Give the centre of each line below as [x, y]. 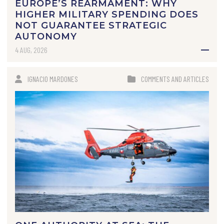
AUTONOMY [46, 36]
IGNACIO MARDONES [52, 78]
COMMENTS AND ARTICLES [175, 78]
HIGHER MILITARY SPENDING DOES [106, 14]
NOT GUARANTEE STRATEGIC [91, 25]
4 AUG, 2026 [31, 49]
